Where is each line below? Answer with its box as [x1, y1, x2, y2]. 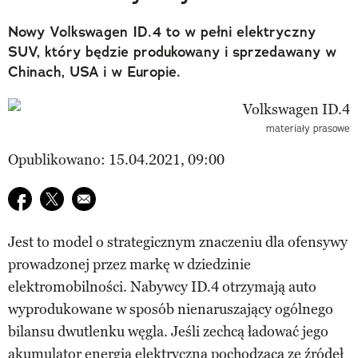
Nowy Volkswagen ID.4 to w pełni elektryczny [8, 22, 316, 42]
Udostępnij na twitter [39, 188, 173, 206]
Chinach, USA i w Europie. [8, 62, 181, 82]
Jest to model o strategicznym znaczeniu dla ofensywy [8, 233, 348, 251]
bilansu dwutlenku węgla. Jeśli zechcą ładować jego [8, 322, 328, 340]
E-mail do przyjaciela [71, 188, 204, 206]
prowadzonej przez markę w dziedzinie [8, 255, 251, 273]
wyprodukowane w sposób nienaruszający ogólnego [8, 300, 333, 318]
